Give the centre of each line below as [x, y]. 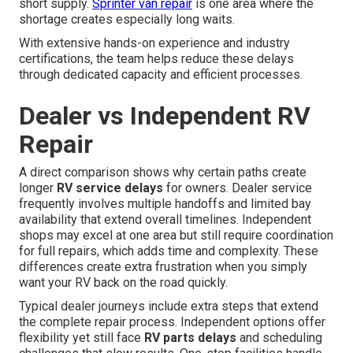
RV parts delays [190, 338]
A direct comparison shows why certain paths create [163, 173]
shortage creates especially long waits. [127, 20]
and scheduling [279, 338]
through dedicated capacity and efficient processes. [161, 75]
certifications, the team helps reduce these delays [156, 59]
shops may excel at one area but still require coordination [176, 236]
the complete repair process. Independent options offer [172, 322]
